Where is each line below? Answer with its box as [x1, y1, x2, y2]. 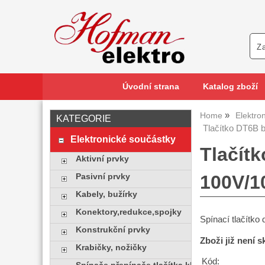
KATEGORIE [56, 113, 111, 124]
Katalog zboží [202, 82, 258, 91]
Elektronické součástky [70, 134, 176, 144]
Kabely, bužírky [75, 190, 137, 199]
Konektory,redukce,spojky [75, 208, 182, 216]
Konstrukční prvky [75, 225, 150, 234]
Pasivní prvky [75, 172, 130, 181]
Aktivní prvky [75, 154, 129, 163]
